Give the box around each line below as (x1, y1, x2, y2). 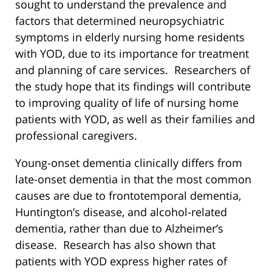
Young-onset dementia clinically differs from (15, 155, 242, 171)
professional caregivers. (15, 128, 137, 143)
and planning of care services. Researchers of (15, 63, 250, 78)
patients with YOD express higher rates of (15, 254, 227, 269)
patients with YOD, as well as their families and (15, 112, 255, 127)
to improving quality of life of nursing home (15, 95, 239, 110)
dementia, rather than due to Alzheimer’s (15, 221, 223, 236)
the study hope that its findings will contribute (15, 79, 251, 94)
